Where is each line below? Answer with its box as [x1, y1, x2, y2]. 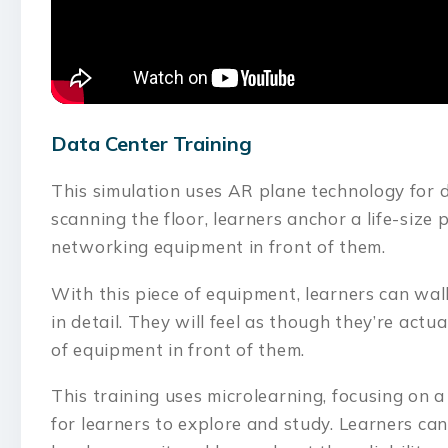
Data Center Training [51, 131, 252, 157]
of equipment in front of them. [51, 338, 310, 360]
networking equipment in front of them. [51, 235, 391, 257]
